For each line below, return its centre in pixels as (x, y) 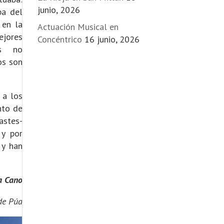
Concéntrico (59, 39)
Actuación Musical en (78, 27)
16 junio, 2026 (112, 39)
